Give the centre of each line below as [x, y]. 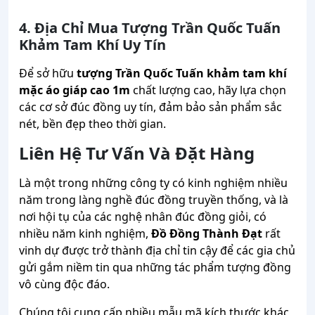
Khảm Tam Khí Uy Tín [92, 45]
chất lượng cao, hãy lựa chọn [208, 90]
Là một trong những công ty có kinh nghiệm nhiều [153, 183]
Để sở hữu [48, 73]
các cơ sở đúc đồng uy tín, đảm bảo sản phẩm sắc [150, 107]
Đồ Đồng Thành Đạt [207, 234]
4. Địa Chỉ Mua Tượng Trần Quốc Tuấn [150, 28]
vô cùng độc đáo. [64, 284]
